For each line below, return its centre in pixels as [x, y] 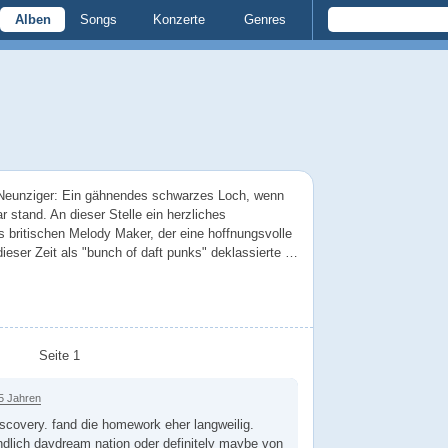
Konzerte [179, 19]
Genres [264, 19]
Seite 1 [59, 355]
